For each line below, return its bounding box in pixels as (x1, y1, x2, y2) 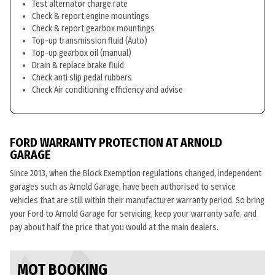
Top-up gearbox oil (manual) (32, 48, 131, 58)
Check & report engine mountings (32, 11, 149, 21)
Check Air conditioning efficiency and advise (32, 85, 183, 95)
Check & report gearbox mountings (32, 23, 155, 34)
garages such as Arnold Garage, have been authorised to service (10, 182, 236, 192)
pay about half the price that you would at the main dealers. (10, 222, 219, 233)
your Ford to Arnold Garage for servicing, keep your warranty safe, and (10, 209, 257, 219)
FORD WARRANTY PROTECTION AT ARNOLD (10, 135, 222, 150)
